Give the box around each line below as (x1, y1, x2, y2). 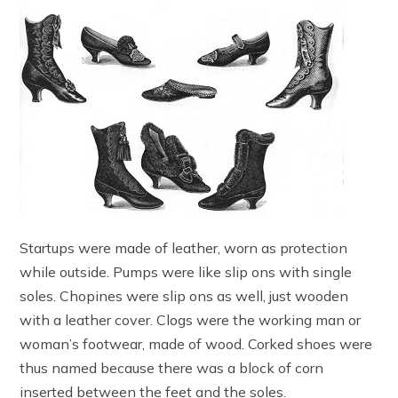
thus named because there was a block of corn (20, 359, 324, 378)
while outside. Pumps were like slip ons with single (20, 263, 353, 282)
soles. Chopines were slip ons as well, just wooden (20, 287, 349, 306)
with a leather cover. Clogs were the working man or (20, 311, 362, 330)
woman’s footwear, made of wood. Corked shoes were (20, 335, 373, 354)
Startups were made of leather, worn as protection (20, 239, 348, 258)
